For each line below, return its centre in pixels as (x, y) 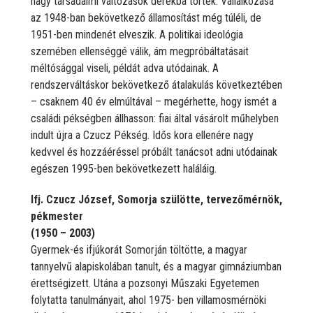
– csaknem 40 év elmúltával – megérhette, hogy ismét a (154, 101)
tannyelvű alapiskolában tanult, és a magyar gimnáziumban (156, 266)
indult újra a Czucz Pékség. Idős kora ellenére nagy (142, 135)
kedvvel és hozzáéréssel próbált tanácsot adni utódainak (154, 152)
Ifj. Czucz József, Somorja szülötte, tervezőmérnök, (156, 199)
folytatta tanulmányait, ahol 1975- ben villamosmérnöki (148, 300)
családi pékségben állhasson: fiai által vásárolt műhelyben (155, 118)
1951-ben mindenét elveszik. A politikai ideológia (137, 34)
